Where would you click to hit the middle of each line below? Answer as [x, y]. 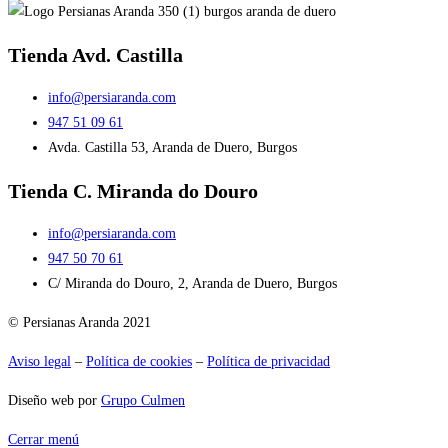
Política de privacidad [268, 362]
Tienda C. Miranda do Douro [133, 190]
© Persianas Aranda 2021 [79, 323]
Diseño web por [54, 401]
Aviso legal [39, 362]
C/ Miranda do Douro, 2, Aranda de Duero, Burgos [192, 284]
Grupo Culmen [143, 401]
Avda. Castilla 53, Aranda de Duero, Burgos [172, 148]
